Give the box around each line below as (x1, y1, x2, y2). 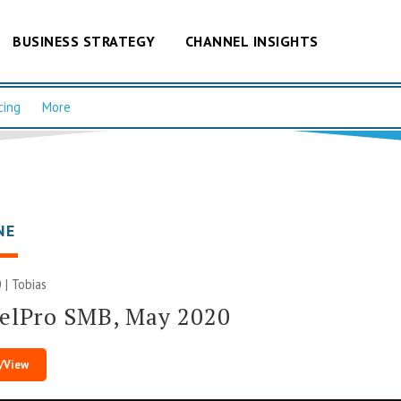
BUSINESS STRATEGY (13, 31, 156, 50)
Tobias (12, 275, 47, 293)
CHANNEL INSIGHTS (184, 31, 319, 50)
